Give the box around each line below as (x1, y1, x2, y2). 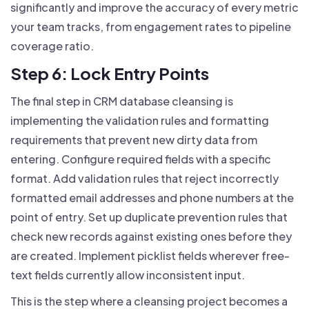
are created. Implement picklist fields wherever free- (10, 248, 290, 263)
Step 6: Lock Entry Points (10, 62, 209, 83)
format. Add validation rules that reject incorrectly (10, 170, 279, 186)
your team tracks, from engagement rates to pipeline (10, 19, 291, 34)
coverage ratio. (10, 38, 94, 53)
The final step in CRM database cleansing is (10, 93, 233, 108)
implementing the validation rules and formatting (10, 112, 269, 128)
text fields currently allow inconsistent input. (10, 267, 245, 282)
